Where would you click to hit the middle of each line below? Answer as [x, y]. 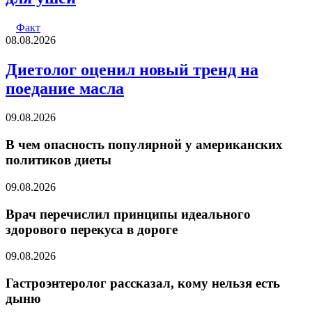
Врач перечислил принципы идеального [128, 214]
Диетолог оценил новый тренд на [132, 69]
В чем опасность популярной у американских [144, 145]
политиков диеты [58, 160]
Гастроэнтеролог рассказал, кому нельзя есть [143, 283]
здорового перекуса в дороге [92, 229]
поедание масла [65, 88]
